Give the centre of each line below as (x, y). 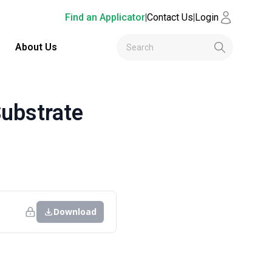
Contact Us (170, 17)
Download (75, 212)
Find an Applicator (105, 17)
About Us (36, 47)
